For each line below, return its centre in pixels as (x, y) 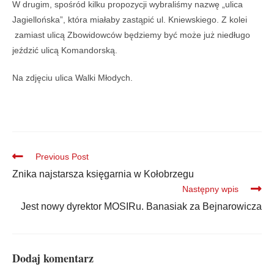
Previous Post (62, 157)
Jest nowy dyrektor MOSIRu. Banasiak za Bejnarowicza (141, 207)
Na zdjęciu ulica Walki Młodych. (72, 78)
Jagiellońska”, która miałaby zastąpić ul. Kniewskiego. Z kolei (130, 20)
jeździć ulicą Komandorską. (65, 50)
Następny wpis (210, 189)
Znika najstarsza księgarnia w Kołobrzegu (103, 174)
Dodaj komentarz (53, 258)
